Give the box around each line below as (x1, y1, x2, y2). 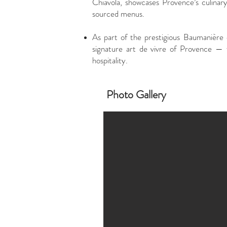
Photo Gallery (106, 87, 169, 102)
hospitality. (92, 54, 128, 66)
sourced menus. (92, 8, 144, 20)
